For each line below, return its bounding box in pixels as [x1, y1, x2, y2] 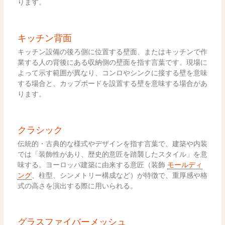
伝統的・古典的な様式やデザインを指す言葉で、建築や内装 [17, 139, 207, 148]
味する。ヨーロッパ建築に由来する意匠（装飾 [17, 160, 167, 169]
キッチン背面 [17, 32, 72, 43]
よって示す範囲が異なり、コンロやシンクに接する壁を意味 [17, 68, 207, 77]
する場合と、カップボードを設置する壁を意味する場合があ [17, 78, 207, 87]
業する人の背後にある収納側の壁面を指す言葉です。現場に [17, 57, 207, 66]
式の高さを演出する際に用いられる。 [17, 181, 137, 190]
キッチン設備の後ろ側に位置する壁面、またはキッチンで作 [17, 47, 207, 56]
